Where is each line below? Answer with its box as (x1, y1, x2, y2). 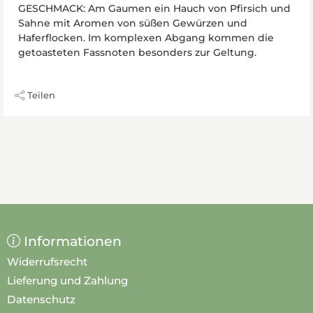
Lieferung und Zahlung (7, 273, 128, 287)
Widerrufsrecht (7, 254, 87, 268)
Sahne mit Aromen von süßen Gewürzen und (18, 16, 247, 29)
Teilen (27, 89, 55, 101)
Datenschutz (7, 292, 75, 306)
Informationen (24, 233, 122, 249)
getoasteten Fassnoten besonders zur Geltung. (18, 45, 256, 59)
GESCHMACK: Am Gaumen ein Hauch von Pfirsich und (18, 1, 291, 15)
